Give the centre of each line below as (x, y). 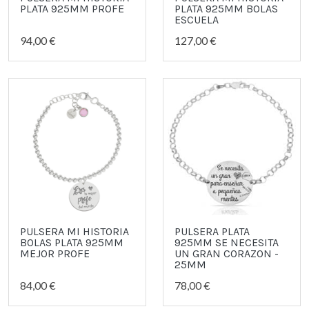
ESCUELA (197, 19)
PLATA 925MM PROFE (72, 8)
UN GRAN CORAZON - (227, 253)
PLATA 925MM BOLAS (226, 8)
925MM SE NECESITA (227, 242)
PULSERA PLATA (212, 231)
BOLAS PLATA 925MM (72, 242)
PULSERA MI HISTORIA (74, 231)
